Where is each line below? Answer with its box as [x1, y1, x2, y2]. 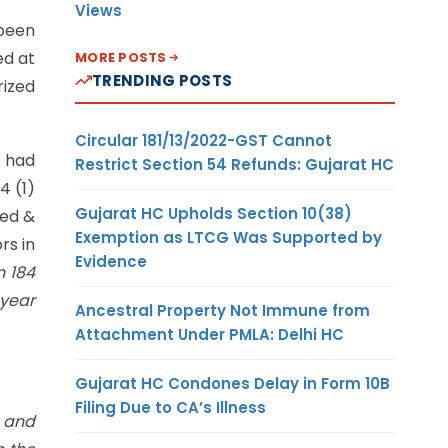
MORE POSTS [75, 47, 167, 67]
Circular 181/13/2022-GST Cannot [75, 129, 332, 151]
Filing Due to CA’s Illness [75, 396, 266, 418]
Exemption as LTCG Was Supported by [75, 226, 382, 248]
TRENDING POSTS [92, 69, 233, 91]
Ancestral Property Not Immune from [75, 299, 370, 321]
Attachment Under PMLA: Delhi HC [75, 323, 344, 345]
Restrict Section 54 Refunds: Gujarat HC [75, 153, 394, 175]
